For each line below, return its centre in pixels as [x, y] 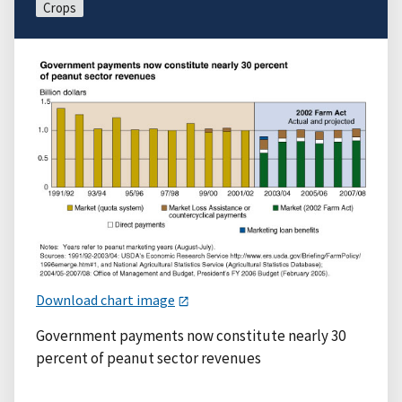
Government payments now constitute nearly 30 [191, 335]
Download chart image [105, 299]
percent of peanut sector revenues [149, 358]
